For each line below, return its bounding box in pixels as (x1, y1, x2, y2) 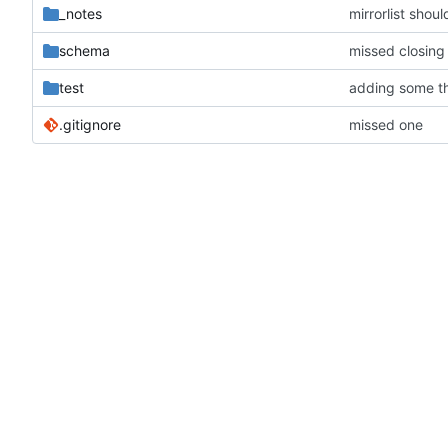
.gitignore (59, 116, 121, 134)
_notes (59, 5, 102, 23)
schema (59, 42, 110, 60)
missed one (349, 116, 424, 134)
